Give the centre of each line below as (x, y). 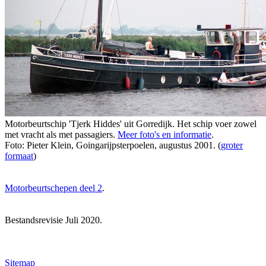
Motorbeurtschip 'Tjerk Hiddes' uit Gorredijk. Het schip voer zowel (131, 123)
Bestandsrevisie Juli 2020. (53, 220)
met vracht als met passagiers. (61, 134)
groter (232, 145)
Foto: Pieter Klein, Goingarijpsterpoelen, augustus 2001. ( (113, 145)
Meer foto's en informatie (164, 134)
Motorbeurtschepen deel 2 (53, 188)
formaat (19, 156)
